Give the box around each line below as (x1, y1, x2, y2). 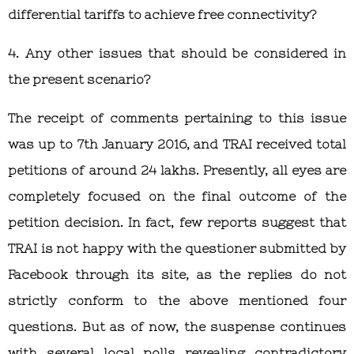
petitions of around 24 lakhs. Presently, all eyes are (8, 162, 346, 177)
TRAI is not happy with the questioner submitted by (8, 240, 346, 255)
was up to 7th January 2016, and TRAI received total (8, 136, 346, 151)
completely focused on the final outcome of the (8, 188, 346, 203)
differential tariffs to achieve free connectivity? (8, 6, 316, 21)
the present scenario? (8, 71, 150, 86)
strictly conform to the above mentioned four (8, 292, 346, 307)
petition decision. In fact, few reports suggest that (8, 214, 346, 229)
